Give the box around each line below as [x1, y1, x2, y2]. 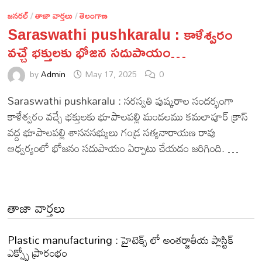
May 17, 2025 [85, 65, 137, 82]
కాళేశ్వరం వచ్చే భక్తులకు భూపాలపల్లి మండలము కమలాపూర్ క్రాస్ [8, 105, 249, 127]
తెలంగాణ [80, 7, 108, 23]
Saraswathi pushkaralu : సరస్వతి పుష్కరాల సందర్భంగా [8, 89, 235, 111]
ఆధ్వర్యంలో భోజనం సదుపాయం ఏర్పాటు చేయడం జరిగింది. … [8, 137, 239, 158]
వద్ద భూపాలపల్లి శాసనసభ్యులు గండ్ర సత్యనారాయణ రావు [8, 121, 216, 143]
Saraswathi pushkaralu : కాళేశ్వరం [8, 20, 233, 48]
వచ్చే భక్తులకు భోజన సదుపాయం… [8, 37, 187, 65]
